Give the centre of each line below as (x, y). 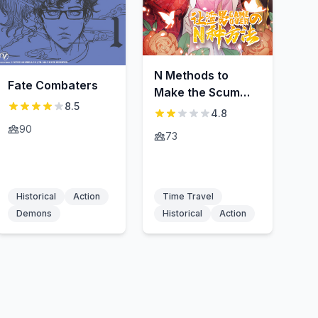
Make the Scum (197, 92)
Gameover (183, 109)
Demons (34, 213)
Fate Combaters (53, 86)
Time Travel (188, 196)
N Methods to (192, 75)
